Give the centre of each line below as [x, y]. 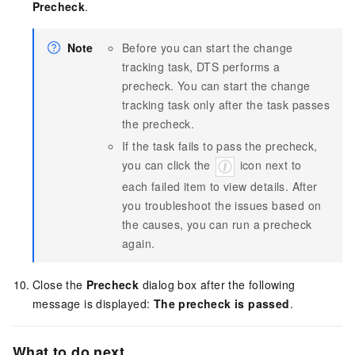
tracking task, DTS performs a [201, 66]
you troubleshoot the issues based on [222, 205]
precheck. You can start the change [216, 85]
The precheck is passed [221, 303]
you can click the [168, 164]
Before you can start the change [208, 47]
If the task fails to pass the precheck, [220, 145]
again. [139, 243]
